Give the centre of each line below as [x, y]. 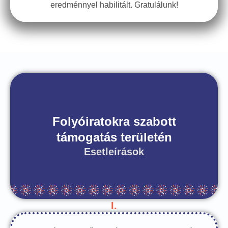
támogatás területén [114, 137]
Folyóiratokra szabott [114, 121]
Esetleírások [114, 152]
